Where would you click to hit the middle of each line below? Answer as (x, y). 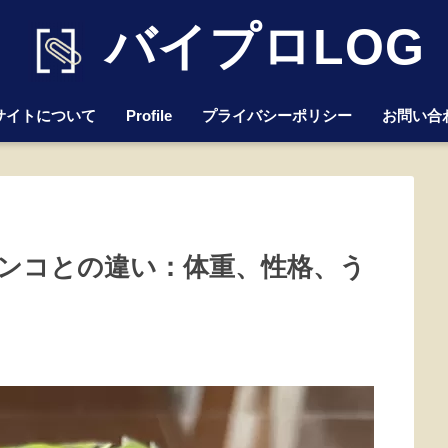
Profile (149, 115)
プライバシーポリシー (277, 115)
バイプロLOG (257, 47)
